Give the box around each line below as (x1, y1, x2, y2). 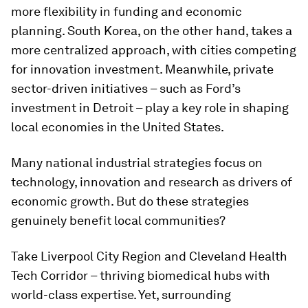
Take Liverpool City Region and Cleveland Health (11, 249, 287, 263)
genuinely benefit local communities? (11, 213, 225, 228)
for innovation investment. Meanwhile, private (11, 62, 274, 76)
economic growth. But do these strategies (11, 194, 249, 208)
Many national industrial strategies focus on (11, 155, 263, 170)
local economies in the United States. (11, 120, 224, 134)
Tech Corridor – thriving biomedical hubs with (11, 268, 270, 283)
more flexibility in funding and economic (11, 4, 242, 19)
